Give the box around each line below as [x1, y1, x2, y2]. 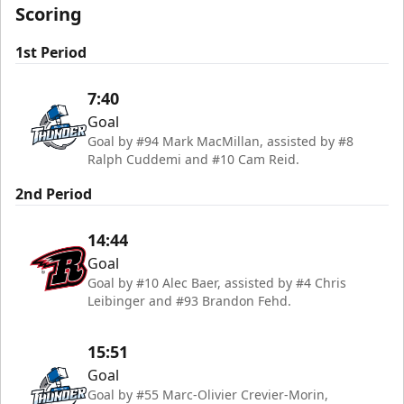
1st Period [15, 42, 87, 62]
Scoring [15, 2, 82, 26]
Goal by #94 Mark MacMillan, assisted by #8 [87, 133, 353, 150]
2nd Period [15, 184, 92, 204]
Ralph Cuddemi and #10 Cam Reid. [87, 151, 299, 168]
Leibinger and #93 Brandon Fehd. [87, 292, 291, 309]
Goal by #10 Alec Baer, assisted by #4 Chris [87, 274, 346, 291]
